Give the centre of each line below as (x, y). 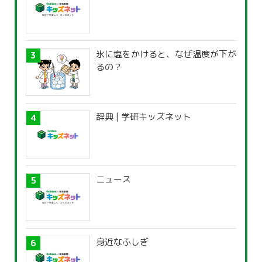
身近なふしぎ (122, 242)
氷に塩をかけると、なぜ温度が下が (166, 54)
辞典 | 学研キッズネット (144, 117)
